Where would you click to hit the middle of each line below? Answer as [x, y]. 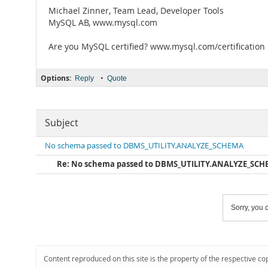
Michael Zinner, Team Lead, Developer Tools [136, 11]
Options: [56, 78]
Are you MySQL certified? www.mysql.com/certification [157, 47]
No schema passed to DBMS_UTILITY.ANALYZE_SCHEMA [144, 146]
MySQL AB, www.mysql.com [103, 23]
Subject [62, 123]
